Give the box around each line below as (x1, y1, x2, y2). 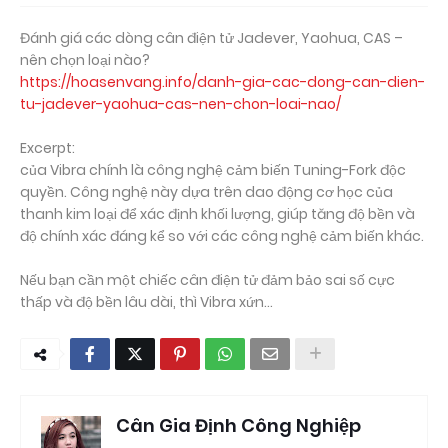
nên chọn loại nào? (20, 50, 150, 70)
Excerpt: (20, 138, 75, 158)
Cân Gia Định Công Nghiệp (116, 413, 361, 438)
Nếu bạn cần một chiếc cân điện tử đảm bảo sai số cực (20, 270, 395, 290)
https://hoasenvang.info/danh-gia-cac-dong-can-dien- (20, 72, 425, 92)
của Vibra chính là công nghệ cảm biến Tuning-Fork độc (20, 160, 406, 180)
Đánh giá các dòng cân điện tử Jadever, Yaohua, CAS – (20, 28, 403, 48)
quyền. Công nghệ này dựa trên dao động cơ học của (20, 182, 393, 202)
